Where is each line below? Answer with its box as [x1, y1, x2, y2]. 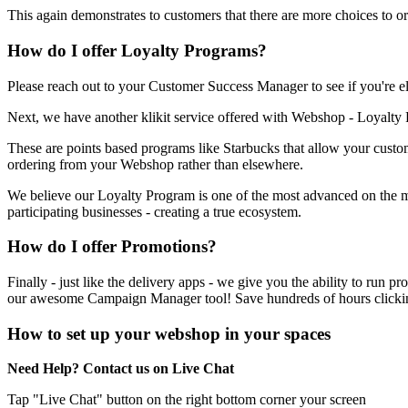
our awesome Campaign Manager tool [7, 291, 227, 306]
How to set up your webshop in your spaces [7, 323, 331, 343]
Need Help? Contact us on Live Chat [7, 361, 234, 377]
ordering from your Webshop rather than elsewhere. [7, 156, 303, 172]
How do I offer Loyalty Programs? [7, 40, 267, 60]
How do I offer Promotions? [7, 237, 217, 257]
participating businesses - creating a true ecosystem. [7, 203, 301, 219]
